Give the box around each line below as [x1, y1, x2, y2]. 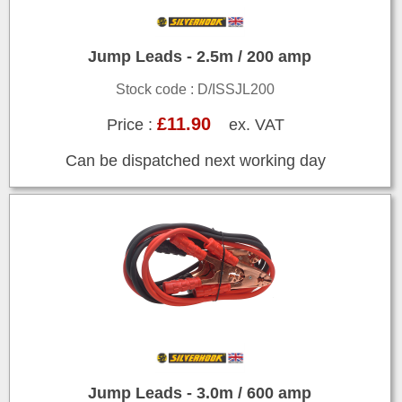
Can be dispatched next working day [65, 152, 326, 170]
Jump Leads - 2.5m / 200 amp [88, 48, 312, 66]
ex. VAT [210, 116, 284, 135]
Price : [106, 116, 157, 135]
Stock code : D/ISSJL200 [116, 82, 275, 98]
